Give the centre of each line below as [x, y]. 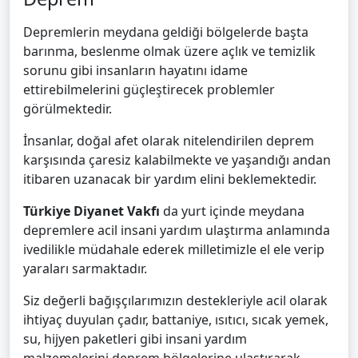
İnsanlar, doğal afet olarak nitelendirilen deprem [169, 141]
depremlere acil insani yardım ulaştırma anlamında [177, 231]
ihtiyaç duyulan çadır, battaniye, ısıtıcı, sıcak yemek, [176, 320]
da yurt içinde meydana [232, 211]
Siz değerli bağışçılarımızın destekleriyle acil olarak [175, 301]
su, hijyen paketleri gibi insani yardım [135, 339]
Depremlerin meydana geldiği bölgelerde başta [166, 32]
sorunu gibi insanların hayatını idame [135, 71]
